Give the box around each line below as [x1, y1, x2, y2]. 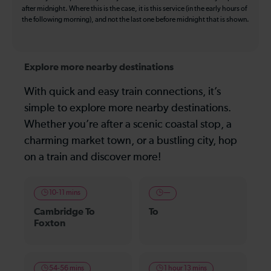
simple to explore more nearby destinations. [24, 102, 231, 114]
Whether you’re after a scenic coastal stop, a [24, 119, 232, 130]
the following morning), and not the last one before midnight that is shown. [22, 16, 249, 24]
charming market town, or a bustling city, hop [24, 135, 237, 146]
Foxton [34, 218, 65, 228]
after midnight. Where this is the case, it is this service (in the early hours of [22, 5, 247, 13]
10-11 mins [49, 189, 80, 197]
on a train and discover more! [24, 151, 161, 163]
